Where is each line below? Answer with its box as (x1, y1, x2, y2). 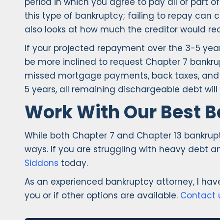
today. (58, 157, 88, 169)
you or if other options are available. (25, 190, 180, 202)
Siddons (25, 157, 58, 169)
